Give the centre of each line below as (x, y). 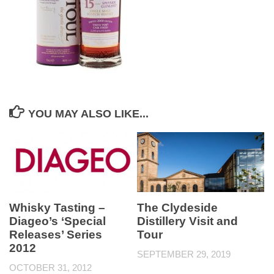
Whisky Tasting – (57, 207)
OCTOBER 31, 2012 (50, 267)
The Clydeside (177, 208)
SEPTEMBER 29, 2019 (184, 254)
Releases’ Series (56, 234)
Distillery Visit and (187, 221)
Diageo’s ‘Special (57, 221)
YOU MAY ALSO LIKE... (88, 114)
